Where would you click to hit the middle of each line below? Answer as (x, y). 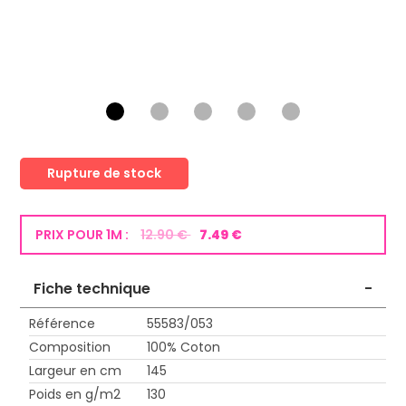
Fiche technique (92, 289)
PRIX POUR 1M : (84, 235)
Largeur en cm (76, 371)
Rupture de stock (105, 174)
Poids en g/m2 (75, 395)
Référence (63, 324)
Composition (70, 348)
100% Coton (184, 348)
